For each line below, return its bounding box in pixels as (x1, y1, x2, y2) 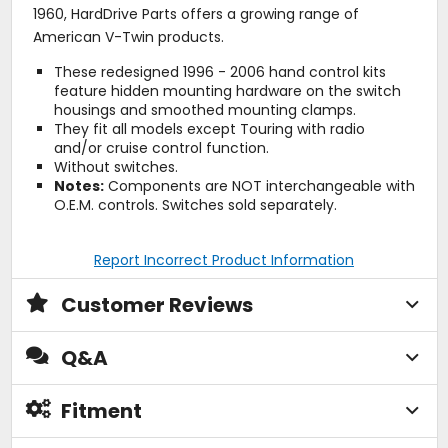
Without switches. (53, 156, 178, 177)
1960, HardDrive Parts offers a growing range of (32, 3, 359, 24)
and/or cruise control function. (53, 137, 269, 158)
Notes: (53, 175, 104, 196)
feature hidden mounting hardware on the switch (53, 80, 401, 101)
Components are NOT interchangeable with (103, 175, 415, 196)
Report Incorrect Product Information (94, 249, 354, 270)
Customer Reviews (60, 290, 253, 319)
